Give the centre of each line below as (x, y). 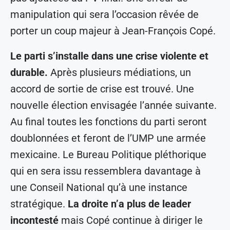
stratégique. (39, 204)
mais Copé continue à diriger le (131, 221)
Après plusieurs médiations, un (121, 73)
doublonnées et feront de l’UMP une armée (108, 138)
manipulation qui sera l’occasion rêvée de (104, 15)
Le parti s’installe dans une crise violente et (109, 56)
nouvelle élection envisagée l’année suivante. (113, 106)
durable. (30, 73)
